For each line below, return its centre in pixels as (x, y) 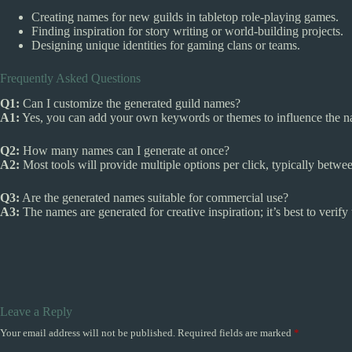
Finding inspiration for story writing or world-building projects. (187, 31)
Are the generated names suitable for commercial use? (154, 198)
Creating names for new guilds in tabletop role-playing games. (185, 16)
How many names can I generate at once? (125, 151)
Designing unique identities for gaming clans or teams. (166, 45)
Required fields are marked (236, 333)
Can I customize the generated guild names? (130, 104)
